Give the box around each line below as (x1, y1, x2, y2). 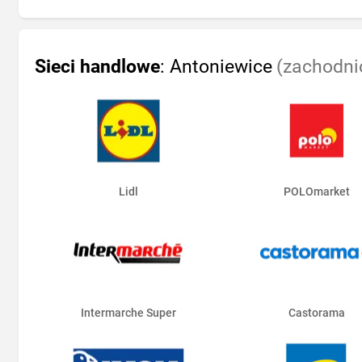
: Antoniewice (160, 56, 272, 78)
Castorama (288, 306, 345, 320)
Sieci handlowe (35, 56, 160, 78)
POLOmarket (283, 185, 350, 199)
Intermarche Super (81, 306, 177, 320)
